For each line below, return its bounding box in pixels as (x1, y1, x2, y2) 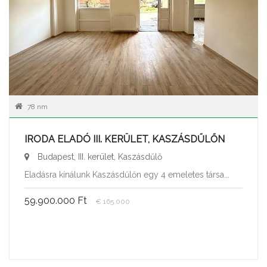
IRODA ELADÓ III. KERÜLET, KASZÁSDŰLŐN (24, 133, 225, 145)
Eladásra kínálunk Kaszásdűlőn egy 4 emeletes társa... (24, 170, 229, 180)
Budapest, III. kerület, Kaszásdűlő (35, 152, 162, 162)
